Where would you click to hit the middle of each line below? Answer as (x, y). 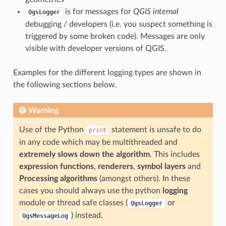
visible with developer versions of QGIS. (96, 48)
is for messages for (98, 11)
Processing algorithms (58, 178)
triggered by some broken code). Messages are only (115, 36)
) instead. (87, 215)
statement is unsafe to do (155, 129)
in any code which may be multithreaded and (98, 142)
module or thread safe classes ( (73, 203)
